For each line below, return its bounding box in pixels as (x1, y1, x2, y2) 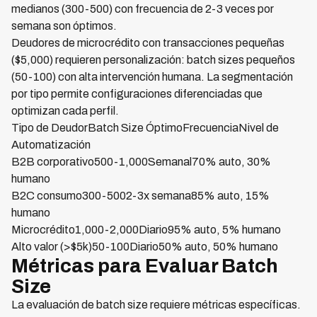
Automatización (11, 139, 91, 151)
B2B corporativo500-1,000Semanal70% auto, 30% (11, 156, 271, 168)
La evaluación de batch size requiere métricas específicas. (11, 299, 301, 311)
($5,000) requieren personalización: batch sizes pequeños (11, 54, 295, 66)
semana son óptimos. (11, 20, 117, 32)
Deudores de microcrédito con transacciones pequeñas (11, 37, 284, 49)
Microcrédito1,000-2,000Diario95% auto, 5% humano (11, 224, 281, 236)
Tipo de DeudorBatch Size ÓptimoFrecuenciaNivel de (11, 122, 279, 134)
